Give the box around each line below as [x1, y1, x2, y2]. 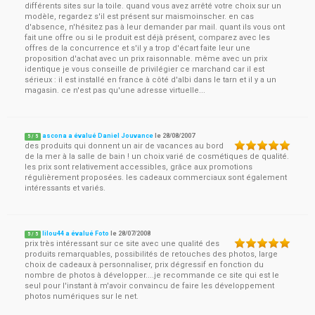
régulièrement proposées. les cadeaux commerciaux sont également [25, 173, 287, 182]
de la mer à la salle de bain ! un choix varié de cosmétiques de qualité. [25, 152, 289, 161]
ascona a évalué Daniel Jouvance [42, 132, 154, 139]
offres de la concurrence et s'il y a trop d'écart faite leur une [25, 44, 250, 53]
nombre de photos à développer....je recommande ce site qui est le [25, 271, 279, 280]
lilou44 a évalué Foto [42, 230, 110, 237]
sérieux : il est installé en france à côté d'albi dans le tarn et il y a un [25, 75, 276, 84]
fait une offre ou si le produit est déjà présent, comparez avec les [25, 33, 270, 42]
